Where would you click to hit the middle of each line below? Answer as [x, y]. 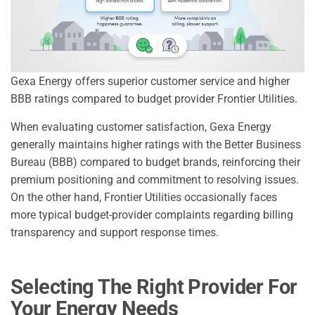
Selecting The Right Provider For [154, 287]
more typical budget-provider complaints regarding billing [152, 214]
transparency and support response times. [115, 232]
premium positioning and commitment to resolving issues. [155, 179]
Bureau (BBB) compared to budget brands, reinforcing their [155, 162]
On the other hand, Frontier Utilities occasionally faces [144, 197]
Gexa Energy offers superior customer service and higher [150, 81]
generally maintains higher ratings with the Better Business [156, 144]
